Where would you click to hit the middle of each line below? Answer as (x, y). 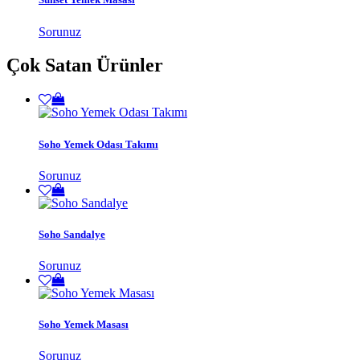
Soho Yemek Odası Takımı (98, 144)
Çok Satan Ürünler (85, 65)
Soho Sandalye (72, 234)
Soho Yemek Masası (84, 325)
